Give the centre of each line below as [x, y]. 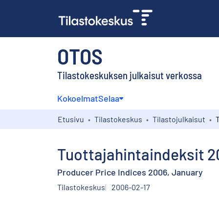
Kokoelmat [78, 98]
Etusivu [71, 119]
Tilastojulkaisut [179, 119]
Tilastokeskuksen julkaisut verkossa [130, 75]
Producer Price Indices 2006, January [130, 172]
